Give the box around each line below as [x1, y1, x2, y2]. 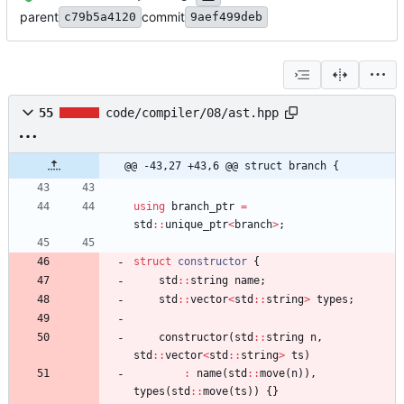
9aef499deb [190, 10, 262, 24]
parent [20, 9, 59, 25]
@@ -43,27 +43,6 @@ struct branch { [124, 160, 339, 173]
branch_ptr [171, 200, 234, 214]
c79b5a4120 [64, 10, 136, 24]
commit [142, 9, 185, 25]
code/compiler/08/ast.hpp [106, 106, 279, 121]
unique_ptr [165, 218, 228, 232]
